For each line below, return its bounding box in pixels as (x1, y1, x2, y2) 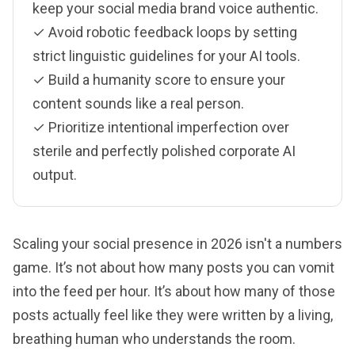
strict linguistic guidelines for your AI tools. (32, 47, 300, 64)
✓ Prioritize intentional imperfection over (32, 118, 289, 136)
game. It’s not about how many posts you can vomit (13, 258, 334, 276)
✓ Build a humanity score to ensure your (32, 71, 285, 88)
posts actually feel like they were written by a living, (13, 306, 333, 323)
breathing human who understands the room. (13, 330, 296, 347)
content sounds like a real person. (32, 94, 244, 112)
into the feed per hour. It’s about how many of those (13, 282, 335, 300)
